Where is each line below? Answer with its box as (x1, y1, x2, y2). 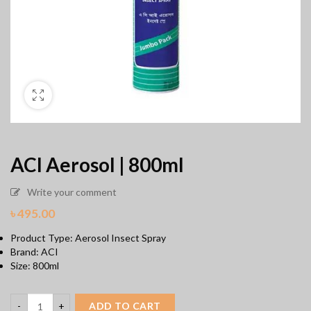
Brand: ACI (10, 246, 58, 258)
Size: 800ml (10, 260, 59, 272)
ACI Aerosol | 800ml (10, 153, 184, 177)
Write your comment (27, 186, 117, 199)
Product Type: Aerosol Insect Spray (10, 232, 166, 244)
